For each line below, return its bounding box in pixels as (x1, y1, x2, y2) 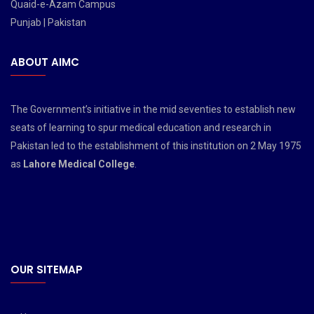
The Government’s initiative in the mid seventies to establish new (11, 104, 296, 115)
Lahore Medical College (23, 158, 135, 170)
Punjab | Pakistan (11, 17, 86, 28)
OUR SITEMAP (11, 262, 83, 277)
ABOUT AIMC (11, 55, 79, 69)
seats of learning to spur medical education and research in (11, 122, 271, 133)
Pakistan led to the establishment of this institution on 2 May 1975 (11, 140, 301, 151)
